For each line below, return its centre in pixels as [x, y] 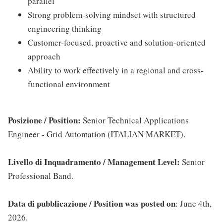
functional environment [69, 84]
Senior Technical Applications [136, 120]
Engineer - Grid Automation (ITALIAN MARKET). [97, 134]
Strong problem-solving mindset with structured [112, 15]
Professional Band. [41, 176]
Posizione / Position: [45, 120]
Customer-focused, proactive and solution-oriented [117, 43]
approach [44, 56]
